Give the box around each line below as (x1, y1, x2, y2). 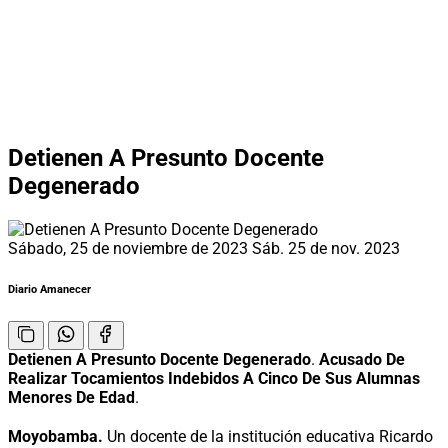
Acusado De (319, 349, 405, 369)
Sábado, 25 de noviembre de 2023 (8, 238, 252, 258)
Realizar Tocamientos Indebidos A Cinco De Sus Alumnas (8, 368, 420, 388)
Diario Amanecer (8, 282, 91, 296)
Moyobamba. (8, 426, 103, 446)
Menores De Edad (8, 387, 135, 407)
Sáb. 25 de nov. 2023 (252, 238, 400, 258)
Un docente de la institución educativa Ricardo (103, 426, 433, 446)
